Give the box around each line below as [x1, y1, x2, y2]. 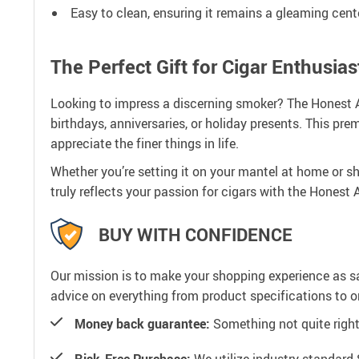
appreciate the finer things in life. [50, 135, 239, 152]
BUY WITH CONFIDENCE [99, 222, 292, 246]
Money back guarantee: [75, 315, 210, 333]
